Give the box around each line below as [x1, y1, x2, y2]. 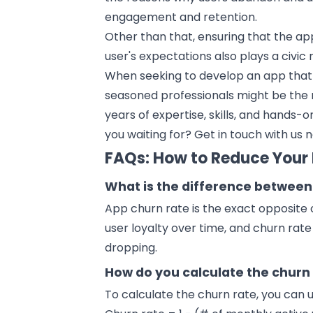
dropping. [105, 239, 158, 256]
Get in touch [194, 126, 263, 143]
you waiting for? [105, 126, 195, 143]
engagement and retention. [105, 8, 258, 25]
